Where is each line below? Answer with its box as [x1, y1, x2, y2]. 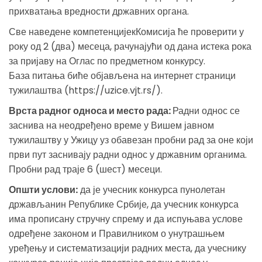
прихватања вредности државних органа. [9, 4, 189, 18]
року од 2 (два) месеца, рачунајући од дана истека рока [9, 39, 251, 53]
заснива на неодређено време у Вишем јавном [9, 118, 214, 132]
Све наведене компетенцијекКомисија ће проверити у [9, 25, 244, 39]
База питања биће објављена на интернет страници [9, 68, 236, 82]
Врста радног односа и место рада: [9, 104, 173, 118]
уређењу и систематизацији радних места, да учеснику [9, 241, 246, 255]
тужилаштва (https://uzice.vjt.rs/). [9, 83, 163, 97]
